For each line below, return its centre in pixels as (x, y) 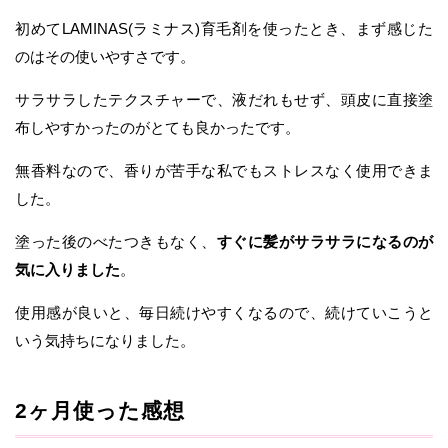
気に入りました (67, 270)
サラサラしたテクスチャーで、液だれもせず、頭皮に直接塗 (224, 100)
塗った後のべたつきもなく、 (116, 242)
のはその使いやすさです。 (105, 57)
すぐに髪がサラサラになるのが (324, 242)
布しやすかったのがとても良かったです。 (157, 128)
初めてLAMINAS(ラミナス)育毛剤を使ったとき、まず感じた (224, 29)
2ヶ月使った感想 (100, 411)
